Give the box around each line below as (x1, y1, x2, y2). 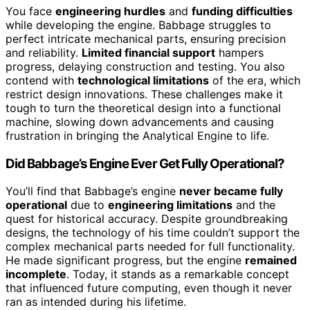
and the (232, 198, 275, 212)
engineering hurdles (55, 3, 165, 18)
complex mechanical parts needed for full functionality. (6, 239, 295, 254)
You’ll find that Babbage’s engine (6, 184, 179, 199)
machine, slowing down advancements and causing (6, 114, 274, 129)
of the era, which (209, 73, 300, 87)
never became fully (179, 184, 283, 199)
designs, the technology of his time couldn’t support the (6, 226, 300, 240)
